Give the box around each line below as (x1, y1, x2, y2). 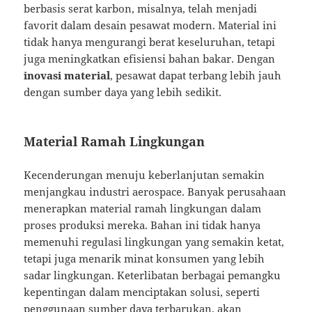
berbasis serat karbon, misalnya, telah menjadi (24, 1, 258, 16)
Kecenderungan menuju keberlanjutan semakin (24, 168, 265, 182)
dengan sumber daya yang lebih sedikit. (24, 85, 222, 100)
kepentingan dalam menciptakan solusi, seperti (24, 285, 260, 299)
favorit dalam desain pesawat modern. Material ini (24, 18, 277, 33)
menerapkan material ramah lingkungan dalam (24, 201, 262, 216)
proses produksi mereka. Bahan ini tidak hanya (24, 218, 261, 233)
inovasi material (24, 68, 111, 83)
